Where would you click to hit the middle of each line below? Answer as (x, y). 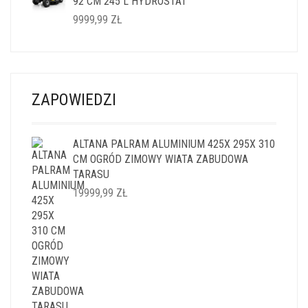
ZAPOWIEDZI (74, 100)
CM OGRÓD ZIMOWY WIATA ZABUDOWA (161, 159)
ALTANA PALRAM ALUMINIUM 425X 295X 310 (174, 144)
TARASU (91, 174)
